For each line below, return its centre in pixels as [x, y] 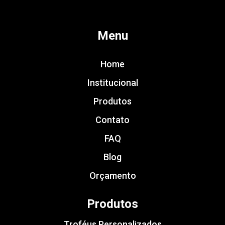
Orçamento [113, 176]
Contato [113, 120]
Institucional [113, 83]
